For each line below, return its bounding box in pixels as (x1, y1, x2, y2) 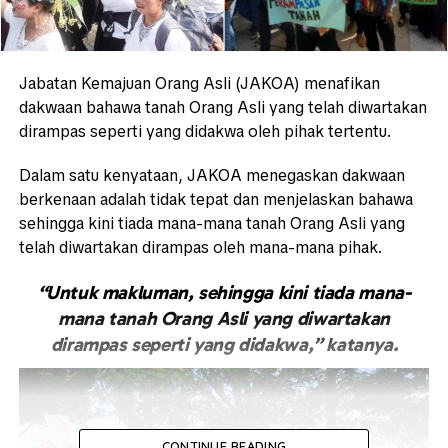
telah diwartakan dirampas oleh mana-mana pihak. (18, 237, 382, 259)
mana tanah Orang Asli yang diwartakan (58, 307, 390, 331)
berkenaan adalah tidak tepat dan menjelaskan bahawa (18, 189, 413, 211)
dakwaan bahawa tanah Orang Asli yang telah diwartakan (18, 97, 427, 119)
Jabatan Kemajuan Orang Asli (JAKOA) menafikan (18, 73, 380, 95)
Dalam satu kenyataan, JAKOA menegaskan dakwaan (18, 165, 405, 187)
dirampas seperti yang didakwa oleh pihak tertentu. (18, 121, 391, 143)
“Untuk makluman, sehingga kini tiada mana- (37, 281, 411, 305)
